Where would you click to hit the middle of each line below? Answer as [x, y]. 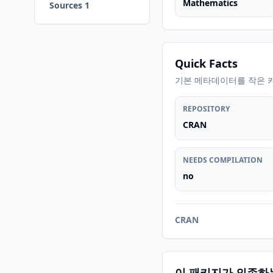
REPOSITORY [206, 109]
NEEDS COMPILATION [223, 160]
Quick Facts [206, 63]
